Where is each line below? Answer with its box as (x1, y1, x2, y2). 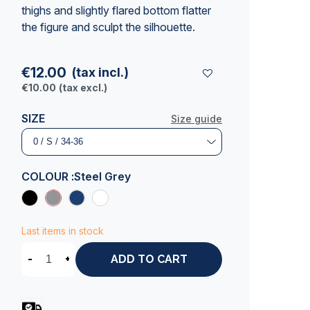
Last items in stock (21, 225, 104, 237)
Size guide (171, 113, 222, 125)
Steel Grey (74, 170, 131, 183)
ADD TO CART (110, 253, 188, 266)
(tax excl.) (59, 82, 107, 93)
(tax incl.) (72, 65, 129, 80)
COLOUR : (21, 170, 74, 183)
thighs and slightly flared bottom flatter (21, 3, 211, 17)
